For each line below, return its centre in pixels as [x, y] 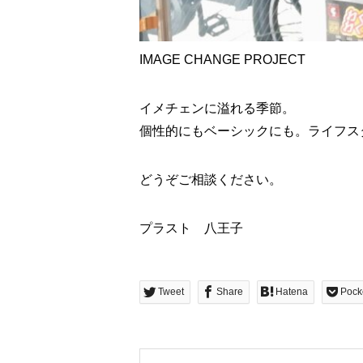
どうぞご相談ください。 [211, 179]
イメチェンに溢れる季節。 [217, 108]
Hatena [292, 292]
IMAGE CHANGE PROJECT [222, 60]
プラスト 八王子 [191, 228]
